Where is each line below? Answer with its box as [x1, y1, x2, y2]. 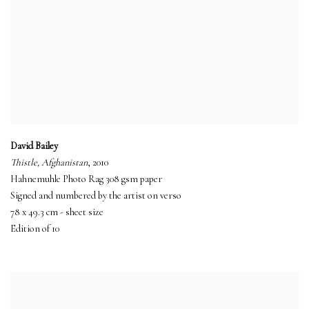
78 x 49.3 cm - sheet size [10, 206, 103, 218]
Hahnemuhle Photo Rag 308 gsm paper [10, 172, 162, 185]
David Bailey [10, 139, 58, 152]
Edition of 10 [10, 222, 59, 235]
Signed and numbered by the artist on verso [10, 189, 181, 201]
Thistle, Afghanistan [10, 156, 88, 168]
